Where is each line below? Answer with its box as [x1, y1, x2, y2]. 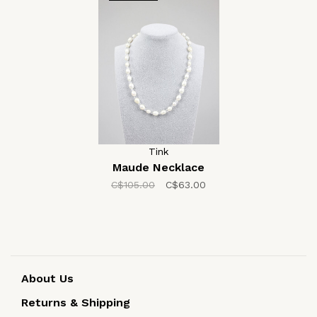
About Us [21, 271, 74, 285]
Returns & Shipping [21, 295, 130, 309]
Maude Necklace [113, 160, 204, 174]
